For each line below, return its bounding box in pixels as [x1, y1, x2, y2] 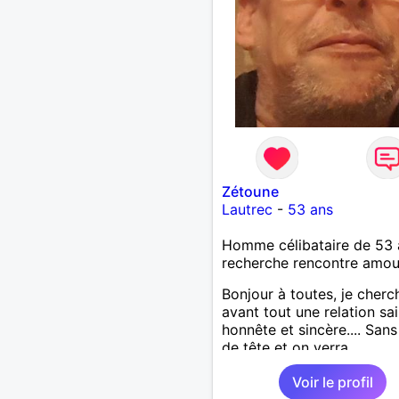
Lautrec [221, 199, 273, 218]
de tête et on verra [221, 338, 348, 356]
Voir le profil [291, 372, 373, 391]
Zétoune [221, 182, 279, 200]
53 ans [287, 199, 333, 218]
